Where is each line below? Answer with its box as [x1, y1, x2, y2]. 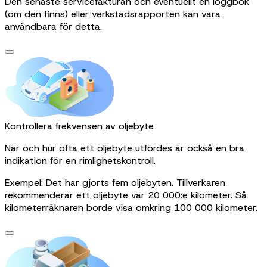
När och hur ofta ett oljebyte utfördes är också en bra [5, 141, 244, 154]
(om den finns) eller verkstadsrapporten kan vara [5, 8, 221, 21]
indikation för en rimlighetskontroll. [5, 154, 156, 167]
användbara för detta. [5, 20, 102, 33]
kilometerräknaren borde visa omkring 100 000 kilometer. [5, 201, 257, 214]
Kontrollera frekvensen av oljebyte [5, 119, 154, 132]
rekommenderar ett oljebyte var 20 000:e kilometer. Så [5, 188, 247, 201]
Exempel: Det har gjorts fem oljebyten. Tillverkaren [5, 176, 225, 189]
